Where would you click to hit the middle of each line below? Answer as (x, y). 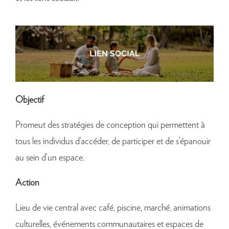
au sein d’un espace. (50, 158)
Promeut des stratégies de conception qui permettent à (110, 125)
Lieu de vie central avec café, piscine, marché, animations (113, 208)
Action (27, 183)
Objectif (30, 100)
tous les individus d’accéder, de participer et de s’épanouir (113, 141)
